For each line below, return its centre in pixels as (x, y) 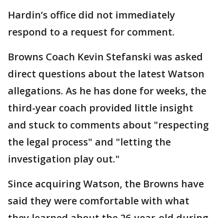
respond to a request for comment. (91, 32)
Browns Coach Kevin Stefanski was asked (105, 56)
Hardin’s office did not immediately (91, 15)
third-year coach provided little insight (100, 108)
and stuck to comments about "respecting (108, 125)
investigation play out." (64, 159)
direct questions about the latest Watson (106, 73)
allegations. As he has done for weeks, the (107, 91)
